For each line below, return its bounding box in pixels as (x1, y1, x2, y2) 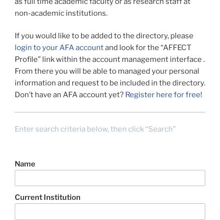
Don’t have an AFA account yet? (15, 90, 125, 100)
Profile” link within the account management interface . (15, 55, 205, 64)
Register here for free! (125, 90, 202, 100)
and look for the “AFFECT (104, 43, 192, 53)
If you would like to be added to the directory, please (15, 31, 193, 41)
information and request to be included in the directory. (15, 79, 205, 88)
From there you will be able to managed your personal (15, 67, 199, 76)
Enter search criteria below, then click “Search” (15, 125, 176, 134)
